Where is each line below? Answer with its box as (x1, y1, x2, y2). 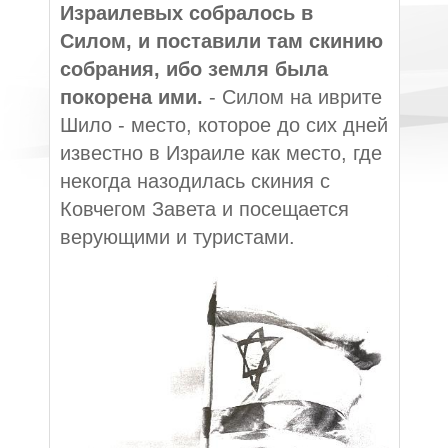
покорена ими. (59, 85, 209, 108)
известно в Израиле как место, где (59, 141, 382, 164)
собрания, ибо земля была (59, 57, 328, 80)
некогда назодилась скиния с (59, 169, 330, 192)
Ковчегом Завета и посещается (59, 197, 349, 220)
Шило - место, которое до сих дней (59, 113, 388, 136)
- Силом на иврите (208, 85, 382, 108)
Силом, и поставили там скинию (59, 29, 383, 52)
